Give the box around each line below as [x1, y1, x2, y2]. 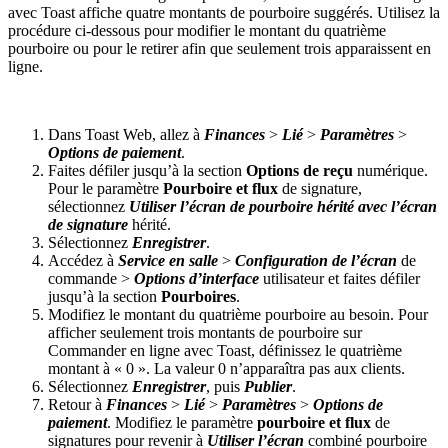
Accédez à [48, 251, 118, 269]
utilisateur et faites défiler [259, 269, 420, 287]
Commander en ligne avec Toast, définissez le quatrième [48, 341, 402, 359]
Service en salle [118, 251, 218, 269]
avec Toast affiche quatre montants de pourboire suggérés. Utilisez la [8, 3, 440, 21]
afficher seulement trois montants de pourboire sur [48, 323, 362, 341]
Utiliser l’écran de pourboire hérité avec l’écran [129, 197, 437, 215]
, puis [206, 377, 244, 395]
